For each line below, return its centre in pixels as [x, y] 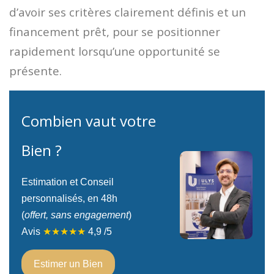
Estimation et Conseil [68, 182]
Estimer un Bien [68, 264]
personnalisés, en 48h [69, 198]
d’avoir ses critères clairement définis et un [128, 12]
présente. [35, 70]
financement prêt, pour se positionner [115, 31]
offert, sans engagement [76, 215]
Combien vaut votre [89, 120]
